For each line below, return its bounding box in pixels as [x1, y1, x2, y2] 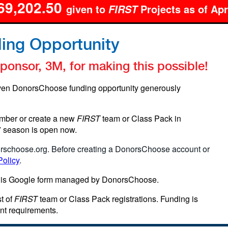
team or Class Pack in [102, 112, 181, 124]
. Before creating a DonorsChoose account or [47, 143, 210, 155]
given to [66, 2, 108, 16]
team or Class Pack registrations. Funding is [38, 193, 198, 205]
